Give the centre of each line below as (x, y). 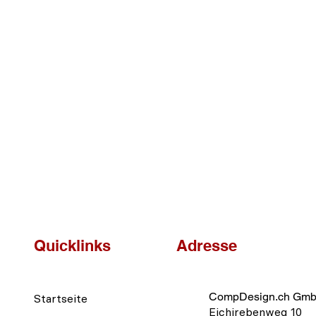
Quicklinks (72, 245)
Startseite (61, 299)
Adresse (207, 245)
